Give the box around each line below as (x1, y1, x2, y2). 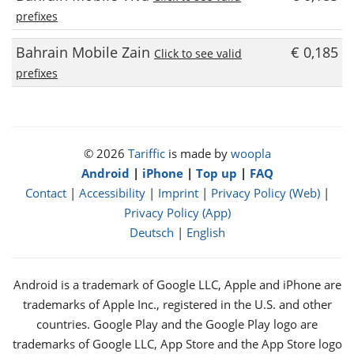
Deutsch (129, 224, 174, 240)
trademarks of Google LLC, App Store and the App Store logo (12, 336, 342, 352)
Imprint (157, 185, 198, 201)
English (186, 224, 225, 240)
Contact (24, 185, 66, 201)
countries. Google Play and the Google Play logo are (36, 316, 318, 332)
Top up (195, 165, 237, 181)
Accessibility (78, 185, 145, 201)
